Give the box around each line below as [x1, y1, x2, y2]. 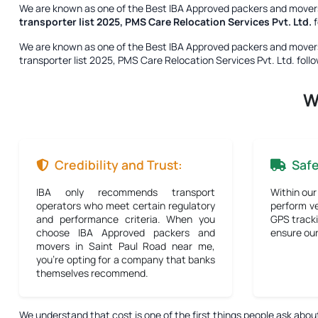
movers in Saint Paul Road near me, [36, 239, 215, 253]
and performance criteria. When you [36, 212, 215, 226]
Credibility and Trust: [55, 156, 182, 173]
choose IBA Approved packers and [36, 226, 215, 239]
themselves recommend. [36, 266, 148, 280]
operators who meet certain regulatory [36, 199, 215, 212]
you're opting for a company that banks [36, 253, 215, 266]
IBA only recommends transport [36, 185, 215, 199]
